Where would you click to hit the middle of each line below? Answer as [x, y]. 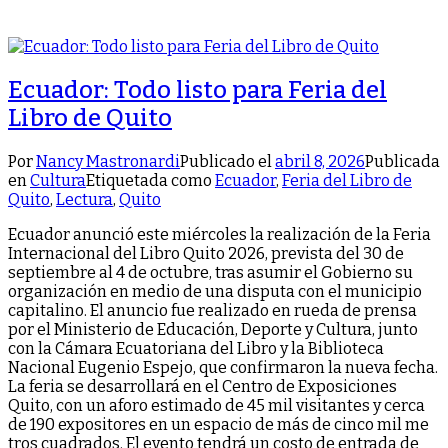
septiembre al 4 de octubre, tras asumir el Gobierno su [210, 273]
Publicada [402, 162]
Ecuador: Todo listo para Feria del [197, 90]
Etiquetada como [150, 181]
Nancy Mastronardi [108, 162]
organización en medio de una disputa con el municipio [215, 292]
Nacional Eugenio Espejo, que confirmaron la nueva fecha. [223, 368]
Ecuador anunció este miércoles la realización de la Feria [219, 235]
